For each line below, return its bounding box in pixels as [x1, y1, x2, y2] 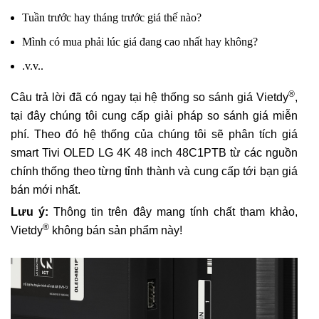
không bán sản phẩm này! [49, 224, 182, 237]
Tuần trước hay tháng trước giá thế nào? [22, 11, 202, 24]
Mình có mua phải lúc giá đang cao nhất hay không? [22, 36, 258, 48]
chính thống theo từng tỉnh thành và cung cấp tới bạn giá [11, 165, 298, 178]
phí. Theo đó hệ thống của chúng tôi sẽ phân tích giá [11, 128, 298, 141]
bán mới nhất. [11, 184, 80, 197]
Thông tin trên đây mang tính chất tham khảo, [48, 206, 298, 219]
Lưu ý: [11, 206, 49, 219]
